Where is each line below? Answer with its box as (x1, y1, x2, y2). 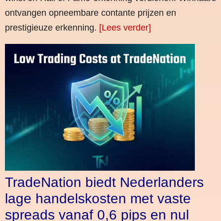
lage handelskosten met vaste (5, 190, 191, 206)
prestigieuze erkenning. (5, 23, 99, 33)
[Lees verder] (99, 23, 151, 33)
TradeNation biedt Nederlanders (5, 174, 204, 190)
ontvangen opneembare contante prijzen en (5, 8, 176, 18)
